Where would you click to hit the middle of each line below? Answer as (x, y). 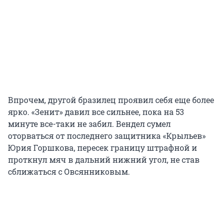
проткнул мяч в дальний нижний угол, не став (104, 160)
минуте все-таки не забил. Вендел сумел (89, 124)
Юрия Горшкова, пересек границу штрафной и (103, 148)
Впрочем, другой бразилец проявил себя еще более (111, 100)
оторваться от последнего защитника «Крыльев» (107, 136)
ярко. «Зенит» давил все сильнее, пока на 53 (96, 112)
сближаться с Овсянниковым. (69, 172)
